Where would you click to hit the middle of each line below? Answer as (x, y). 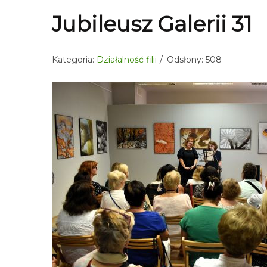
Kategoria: (74, 60)
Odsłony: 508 (194, 60)
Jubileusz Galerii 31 (152, 24)
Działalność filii (127, 60)
